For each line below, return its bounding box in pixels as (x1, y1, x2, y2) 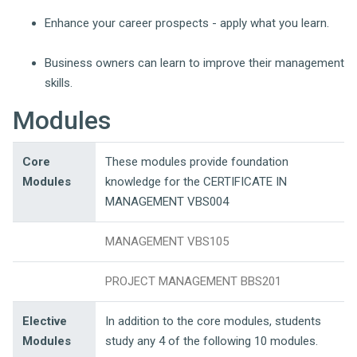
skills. (45, 75, 73, 90)
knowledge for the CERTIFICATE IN (105, 174, 287, 189)
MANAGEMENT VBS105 (105, 233, 229, 249)
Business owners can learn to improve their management (45, 55, 344, 70)
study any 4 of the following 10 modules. (105, 333, 318, 348)
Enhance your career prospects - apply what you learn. (45, 15, 329, 30)
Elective (22, 313, 67, 328)
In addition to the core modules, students (105, 313, 321, 328)
